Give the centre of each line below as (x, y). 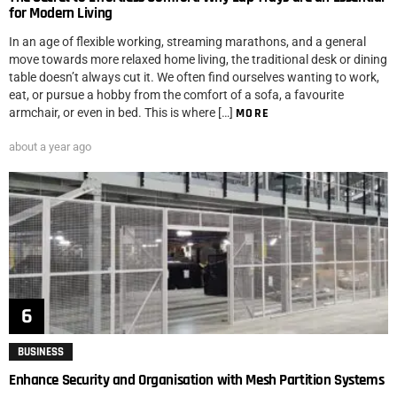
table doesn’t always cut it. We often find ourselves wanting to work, (194, 78)
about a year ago (50, 147)
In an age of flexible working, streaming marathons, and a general (187, 42)
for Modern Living (61, 14)
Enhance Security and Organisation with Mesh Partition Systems (197, 381)
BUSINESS (41, 352)
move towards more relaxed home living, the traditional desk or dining (198, 60)
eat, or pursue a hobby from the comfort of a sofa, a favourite (176, 95)
